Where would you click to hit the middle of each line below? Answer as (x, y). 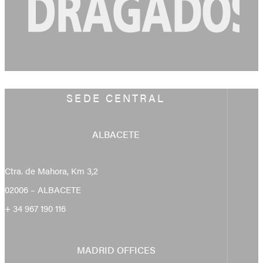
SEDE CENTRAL (116, 97)
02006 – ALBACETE (43, 189)
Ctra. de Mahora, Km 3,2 (51, 170)
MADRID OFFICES (116, 249)
